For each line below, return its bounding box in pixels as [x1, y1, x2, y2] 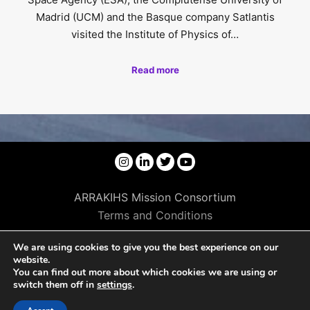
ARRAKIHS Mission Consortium [74, 190, 236, 205]
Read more [131, 64, 179, 75]
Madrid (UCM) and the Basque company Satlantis [35, 10, 275, 24]
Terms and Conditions [98, 208, 212, 223]
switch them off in [13, 278, 97, 291]
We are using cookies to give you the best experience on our [13, 241, 278, 254]
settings [97, 278, 132, 291]
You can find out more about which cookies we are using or [13, 266, 277, 279]
